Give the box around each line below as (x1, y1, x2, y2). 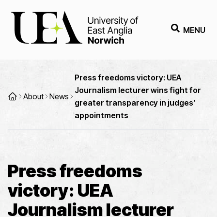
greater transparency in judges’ (75, 98, 196, 108)
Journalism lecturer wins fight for (75, 85, 201, 95)
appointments (75, 110, 128, 120)
